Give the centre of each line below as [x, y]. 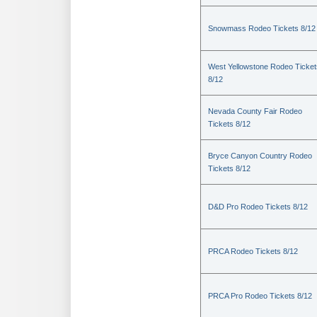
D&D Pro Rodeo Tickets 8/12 [258, 207]
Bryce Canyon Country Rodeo [260, 156]
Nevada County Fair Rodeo [255, 111]
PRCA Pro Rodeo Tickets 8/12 [260, 296]
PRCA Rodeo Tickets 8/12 [253, 251]
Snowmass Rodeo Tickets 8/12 [262, 28]
